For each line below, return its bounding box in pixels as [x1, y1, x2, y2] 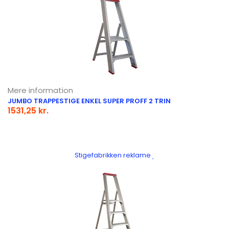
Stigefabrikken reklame [75, 150, 152, 159]
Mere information [8, 84, 73, 96]
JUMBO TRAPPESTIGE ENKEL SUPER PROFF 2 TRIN [8, 96, 171, 106]
